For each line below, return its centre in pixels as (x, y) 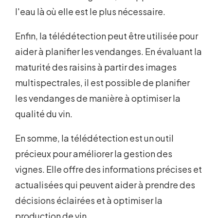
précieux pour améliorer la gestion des (94, 154)
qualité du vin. (44, 114)
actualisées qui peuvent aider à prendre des (105, 185)
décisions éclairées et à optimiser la (89, 200)
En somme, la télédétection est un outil (95, 138)
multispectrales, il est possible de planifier (103, 83)
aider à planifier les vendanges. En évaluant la (109, 52)
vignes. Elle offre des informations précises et (109, 169)
